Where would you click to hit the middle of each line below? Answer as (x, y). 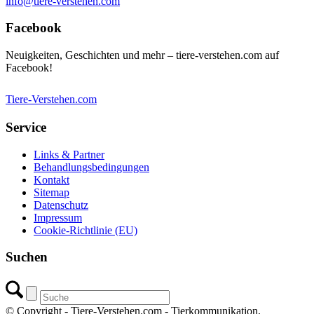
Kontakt (52, 179)
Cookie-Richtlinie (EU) (86, 230)
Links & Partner (69, 154)
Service (26, 127)
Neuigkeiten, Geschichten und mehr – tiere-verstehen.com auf (142, 55)
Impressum (58, 217)
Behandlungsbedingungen (91, 167)
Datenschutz (61, 205)
